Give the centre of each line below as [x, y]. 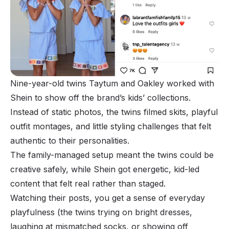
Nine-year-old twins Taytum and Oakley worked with [112, 84]
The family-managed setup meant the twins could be [112, 155]
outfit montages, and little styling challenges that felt [111, 127]
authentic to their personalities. [71, 141]
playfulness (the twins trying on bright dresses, [101, 212]
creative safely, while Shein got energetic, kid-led [105, 169]
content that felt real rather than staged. [89, 184]
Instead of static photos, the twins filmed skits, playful [114, 112]
